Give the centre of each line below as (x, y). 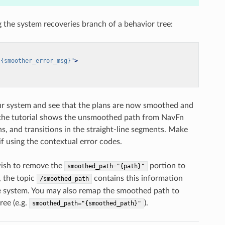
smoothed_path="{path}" (106, 166)
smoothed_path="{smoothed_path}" (86, 204)
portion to (166, 166)
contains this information (137, 179)
